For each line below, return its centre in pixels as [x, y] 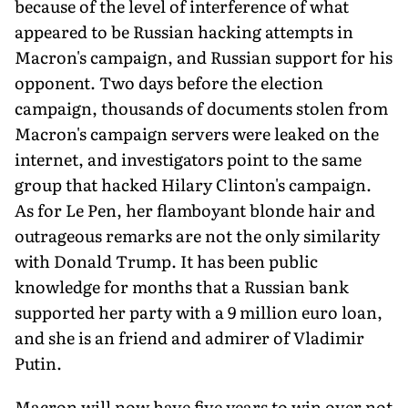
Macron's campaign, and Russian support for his [204, 56]
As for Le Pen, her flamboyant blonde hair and [195, 209]
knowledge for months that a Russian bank [182, 286]
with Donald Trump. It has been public [166, 260]
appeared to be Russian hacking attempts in [184, 31]
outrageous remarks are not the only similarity [197, 235]
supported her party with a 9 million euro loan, [199, 311]
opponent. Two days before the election [169, 82]
